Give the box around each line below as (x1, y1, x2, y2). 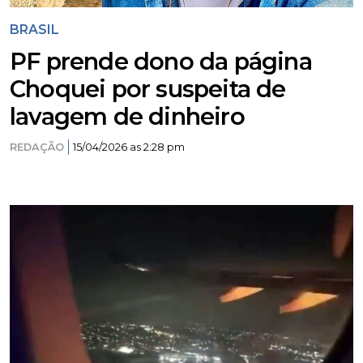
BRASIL (10, 22, 59, 37)
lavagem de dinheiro (10, 102, 245, 130)
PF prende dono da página (10, 47, 312, 75)
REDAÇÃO (10, 141, 64, 153)
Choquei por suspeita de (10, 75, 286, 103)
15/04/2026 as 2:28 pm (73, 141, 185, 153)
